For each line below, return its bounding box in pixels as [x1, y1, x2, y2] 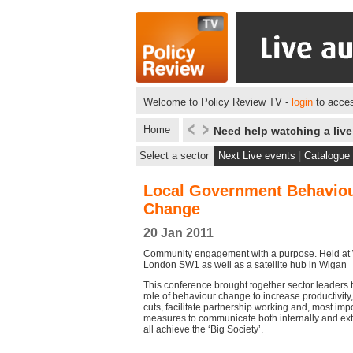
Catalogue [304, 150, 350, 162]
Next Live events [218, 150, 295, 162]
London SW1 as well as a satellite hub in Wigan [143, 259, 347, 270]
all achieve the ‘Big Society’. [143, 324, 263, 335]
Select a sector [139, 150, 209, 162]
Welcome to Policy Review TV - [143, 96, 292, 108]
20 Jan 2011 [143, 226, 214, 240]
